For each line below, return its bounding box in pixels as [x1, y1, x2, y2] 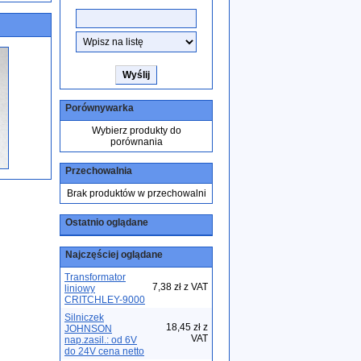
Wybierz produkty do [91, 125, 181, 136]
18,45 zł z [166, 322, 208, 333]
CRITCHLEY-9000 [64, 294, 145, 305]
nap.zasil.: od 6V [64, 334, 137, 346]
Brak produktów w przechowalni [66, 188, 206, 199]
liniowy [64, 283, 95, 294]
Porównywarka [65, 102, 134, 114]
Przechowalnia [65, 165, 132, 176]
